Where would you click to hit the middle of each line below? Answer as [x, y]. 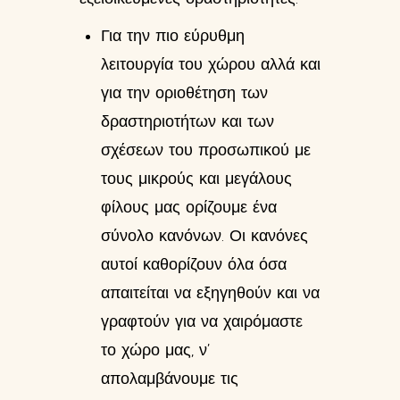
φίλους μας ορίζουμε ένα [189, 207]
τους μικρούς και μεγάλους [196, 179]
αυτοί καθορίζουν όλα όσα [194, 264]
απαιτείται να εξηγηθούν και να [210, 293]
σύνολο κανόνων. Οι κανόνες [204, 236]
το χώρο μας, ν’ [155, 350]
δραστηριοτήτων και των [187, 121]
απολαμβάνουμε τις [170, 379]
